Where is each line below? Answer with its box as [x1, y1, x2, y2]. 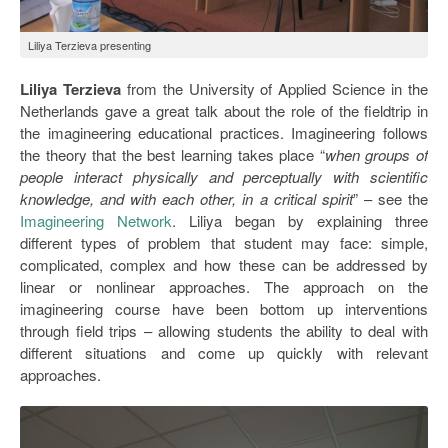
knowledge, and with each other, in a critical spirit [20, 187, 353, 209]
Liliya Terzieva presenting [28, 36, 151, 53]
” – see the [352, 187, 429, 209]
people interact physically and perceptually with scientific [20, 165, 428, 187]
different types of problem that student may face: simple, [20, 231, 428, 253]
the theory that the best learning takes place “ [20, 143, 325, 165]
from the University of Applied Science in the [120, 77, 429, 99]
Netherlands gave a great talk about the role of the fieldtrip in [20, 99, 428, 121]
